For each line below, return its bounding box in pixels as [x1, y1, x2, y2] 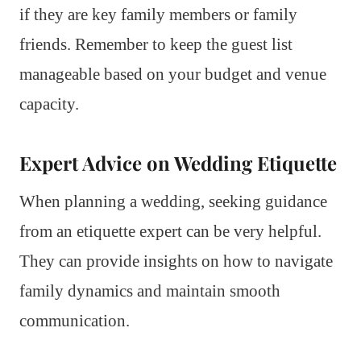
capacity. [19, 93, 79, 114]
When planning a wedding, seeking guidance [19, 191, 327, 211]
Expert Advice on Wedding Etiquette [19, 149, 337, 176]
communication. [19, 310, 130, 330]
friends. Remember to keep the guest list [19, 34, 293, 54]
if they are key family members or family [19, 4, 297, 24]
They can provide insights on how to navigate [19, 251, 333, 271]
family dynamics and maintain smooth [19, 280, 280, 301]
